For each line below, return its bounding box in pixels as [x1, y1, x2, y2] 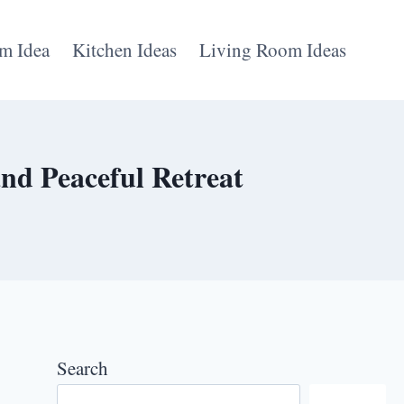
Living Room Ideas [199, 37, 347, 62]
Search [57, 355, 109, 381]
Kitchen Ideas [72, 37, 178, 62]
